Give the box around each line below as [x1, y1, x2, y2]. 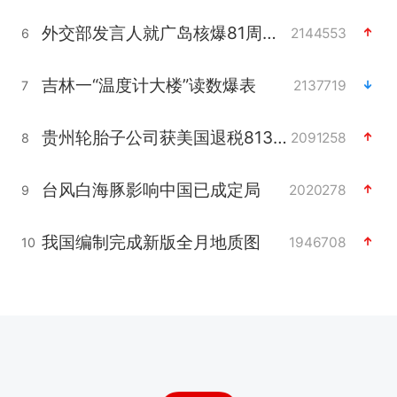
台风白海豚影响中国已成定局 [41, 178, 261, 200]
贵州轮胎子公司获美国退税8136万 [272, 126, 287, 148]
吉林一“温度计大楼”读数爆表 [41, 74, 256, 96]
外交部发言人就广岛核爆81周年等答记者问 [261, 21, 276, 43]
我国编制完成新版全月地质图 [41, 230, 261, 253]
